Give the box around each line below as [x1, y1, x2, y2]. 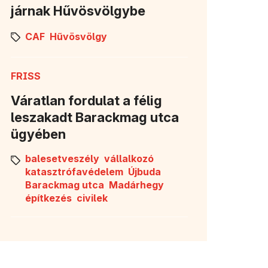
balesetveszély [25, 152, 99, 165]
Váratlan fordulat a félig [11, 92, 162, 108]
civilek [77, 191, 108, 204]
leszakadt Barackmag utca [11, 109, 179, 125]
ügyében [11, 126, 66, 142]
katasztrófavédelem [25, 165, 123, 178]
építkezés [25, 191, 72, 204]
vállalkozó [104, 152, 154, 165]
